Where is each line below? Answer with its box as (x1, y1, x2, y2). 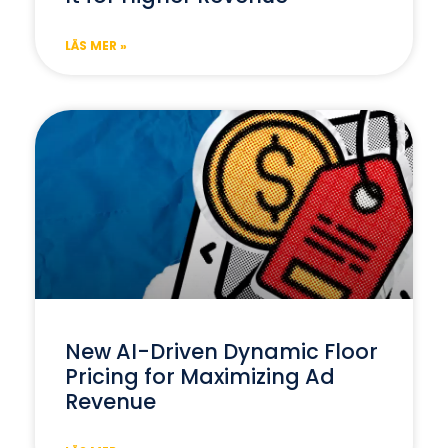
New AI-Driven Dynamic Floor (65, 336, 378, 366)
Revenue (65, 386, 156, 416)
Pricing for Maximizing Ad (65, 361, 335, 391)
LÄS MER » (65, 36, 127, 54)
